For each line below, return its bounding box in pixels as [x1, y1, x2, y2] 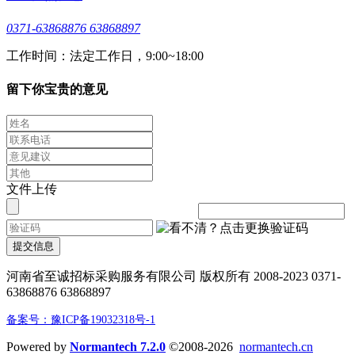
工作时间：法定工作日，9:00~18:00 [6, 48, 204, 63]
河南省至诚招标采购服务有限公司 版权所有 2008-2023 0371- [6, 269, 341, 283]
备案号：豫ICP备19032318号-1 [6, 313, 155, 326]
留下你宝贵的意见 [6, 82, 108, 96]
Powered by [6, 339, 70, 353]
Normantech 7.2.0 [70, 339, 166, 353]
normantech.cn [239, 339, 313, 353]
